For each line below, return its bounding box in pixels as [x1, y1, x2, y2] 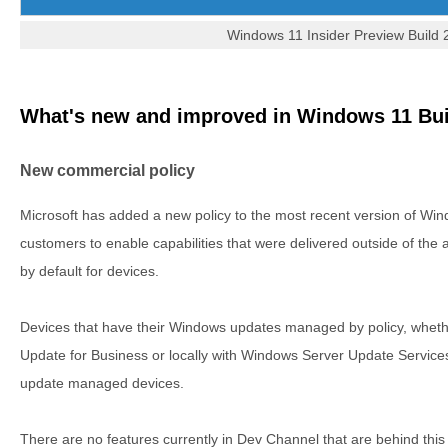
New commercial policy [20, 161, 195, 180]
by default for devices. [20, 262, 159, 279]
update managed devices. [20, 374, 184, 391]
